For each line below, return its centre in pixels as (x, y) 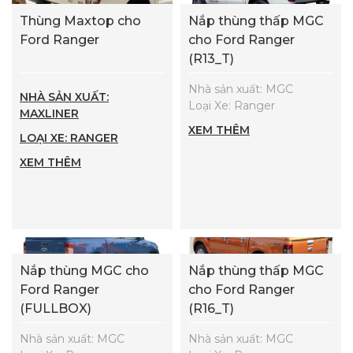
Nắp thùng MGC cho (84, 270)
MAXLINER (49, 113)
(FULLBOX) (56, 308)
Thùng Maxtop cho (80, 20)
